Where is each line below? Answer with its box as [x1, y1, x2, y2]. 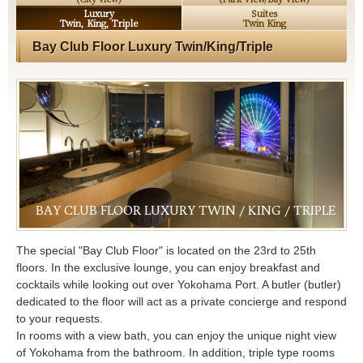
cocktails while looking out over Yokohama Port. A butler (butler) [16, 278, 341, 292]
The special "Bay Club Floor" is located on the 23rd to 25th [16, 244, 316, 258]
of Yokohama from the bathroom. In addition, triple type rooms [16, 346, 335, 360]
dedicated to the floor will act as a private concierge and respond [16, 295, 347, 309]
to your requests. [16, 312, 103, 326]
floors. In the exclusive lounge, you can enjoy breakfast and [16, 261, 320, 275]
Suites [251, 6, 277, 20]
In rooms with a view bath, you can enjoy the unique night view [16, 329, 336, 343]
